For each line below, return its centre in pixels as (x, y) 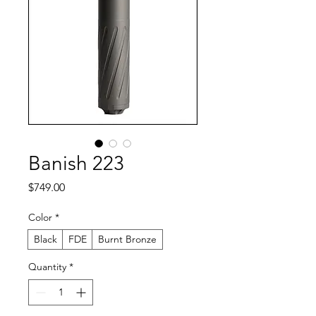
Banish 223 (76, 163)
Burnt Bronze (127, 239)
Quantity (47, 267)
